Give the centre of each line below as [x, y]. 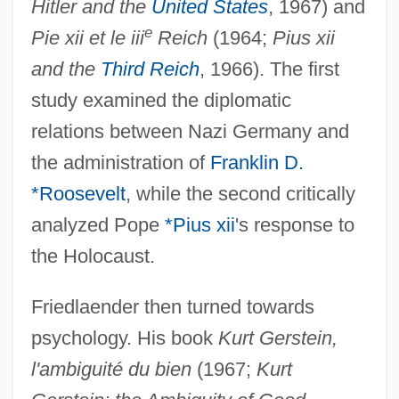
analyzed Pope [98, 224]
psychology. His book [124, 338]
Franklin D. [256, 162]
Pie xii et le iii [87, 37]
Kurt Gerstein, [277, 338]
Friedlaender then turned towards [172, 306]
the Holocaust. [93, 256]
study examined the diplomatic [161, 100]
